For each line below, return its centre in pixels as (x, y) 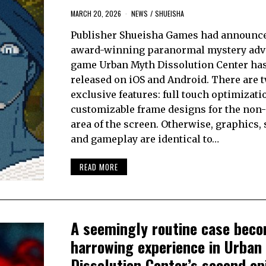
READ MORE (99, 167)
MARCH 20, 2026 (96, 14)
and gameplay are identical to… (145, 139)
